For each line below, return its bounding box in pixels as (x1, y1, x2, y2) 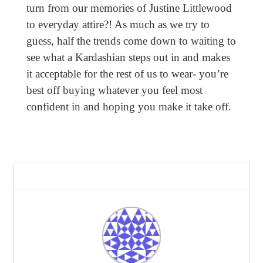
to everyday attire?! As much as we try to (26, 18, 210, 31)
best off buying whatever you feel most (26, 84, 203, 97)
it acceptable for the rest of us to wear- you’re (26, 68, 228, 80)
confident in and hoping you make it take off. (26, 100, 231, 113)
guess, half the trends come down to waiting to (26, 35, 236, 48)
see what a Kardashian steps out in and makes (26, 51, 230, 64)
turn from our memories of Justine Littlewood (26, 2, 232, 15)
